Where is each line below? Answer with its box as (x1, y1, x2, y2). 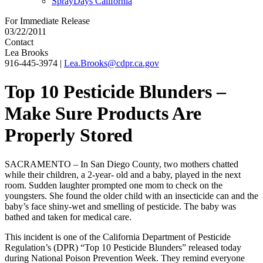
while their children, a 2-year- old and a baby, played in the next (5, 169, 241, 180)
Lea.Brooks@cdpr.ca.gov (64, 58, 159, 68)
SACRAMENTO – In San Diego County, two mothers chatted (5, 159, 238, 169)
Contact (5, 37, 33, 47)
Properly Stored (5, 124, 133, 146)
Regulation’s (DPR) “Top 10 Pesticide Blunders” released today (5, 242, 241, 252)
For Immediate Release (5, 16, 90, 26)
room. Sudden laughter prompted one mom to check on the (5, 180, 222, 190)
